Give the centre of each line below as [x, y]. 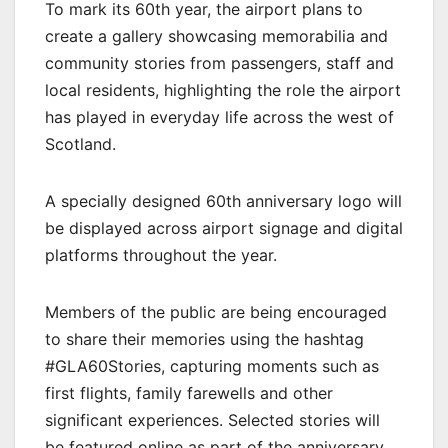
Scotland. [80, 144]
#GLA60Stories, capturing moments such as [212, 366]
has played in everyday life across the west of [219, 117]
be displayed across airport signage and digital [224, 228]
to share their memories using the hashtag [204, 339]
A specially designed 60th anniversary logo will [223, 201]
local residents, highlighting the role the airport [223, 90]
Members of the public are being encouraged [216, 312]
